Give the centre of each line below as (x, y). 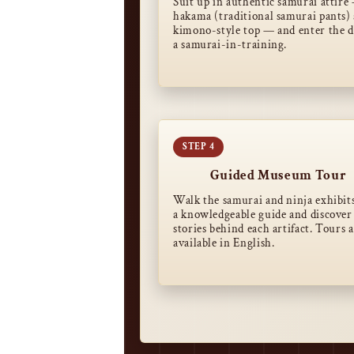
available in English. (224, 243)
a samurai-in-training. (230, 45)
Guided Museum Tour (278, 175)
